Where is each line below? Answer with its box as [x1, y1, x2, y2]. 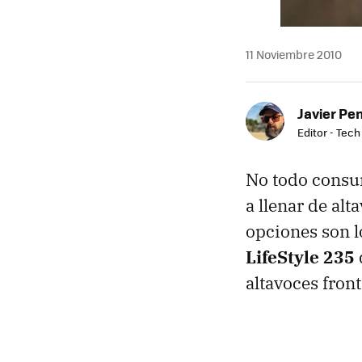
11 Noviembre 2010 [246, 46, 342, 62]
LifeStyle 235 [246, 246, 355, 268]
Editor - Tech [297, 124, 360, 140]
